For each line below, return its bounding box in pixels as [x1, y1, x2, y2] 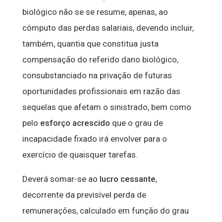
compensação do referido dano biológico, [22, 55, 178, 65]
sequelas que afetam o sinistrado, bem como [22, 102, 191, 112]
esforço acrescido [40, 118, 110, 128]
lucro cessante [99, 174, 156, 184]
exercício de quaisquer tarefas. [22, 150, 138, 160]
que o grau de [110, 118, 163, 128]
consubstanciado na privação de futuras [22, 70, 172, 81]
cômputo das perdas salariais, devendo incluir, [22, 23, 194, 33]
